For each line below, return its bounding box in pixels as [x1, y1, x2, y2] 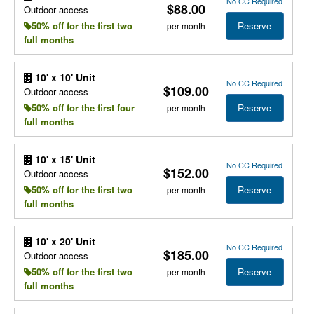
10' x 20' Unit [32, 234, 95, 248]
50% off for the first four [31, 101, 135, 114]
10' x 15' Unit [32, 152, 95, 166]
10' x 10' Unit [32, 70, 95, 84]
